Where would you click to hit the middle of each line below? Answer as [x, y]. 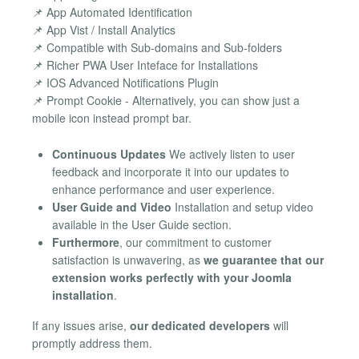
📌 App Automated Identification [112, 12]
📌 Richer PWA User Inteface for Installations [145, 65]
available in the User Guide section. [142, 224]
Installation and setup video [242, 206]
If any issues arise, [81, 325]
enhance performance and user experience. [163, 189]
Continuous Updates [109, 153]
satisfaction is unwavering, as [128, 259]
